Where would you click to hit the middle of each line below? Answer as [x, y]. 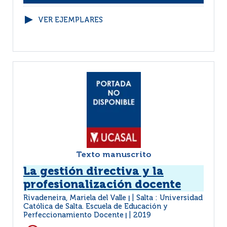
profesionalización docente [102, 185]
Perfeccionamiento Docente [73, 215]
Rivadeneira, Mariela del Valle [76, 198]
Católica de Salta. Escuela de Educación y [96, 207]
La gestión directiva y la [93, 172]
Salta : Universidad [169, 198]
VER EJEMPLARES [70, 20]
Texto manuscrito [113, 155]
